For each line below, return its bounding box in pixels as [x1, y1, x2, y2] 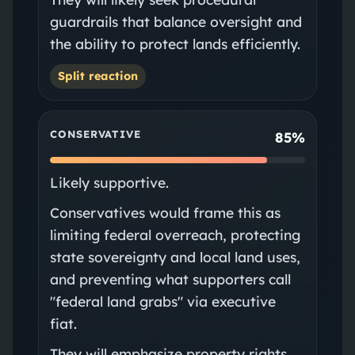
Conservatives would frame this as [49, 203, 281, 221]
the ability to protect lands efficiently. [49, 34, 300, 52]
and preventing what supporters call [49, 269, 291, 288]
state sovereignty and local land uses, [49, 247, 300, 265]
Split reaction [57, 68, 138, 83]
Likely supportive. [49, 173, 169, 191]
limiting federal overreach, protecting [49, 225, 300, 243]
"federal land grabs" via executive [49, 292, 276, 310]
